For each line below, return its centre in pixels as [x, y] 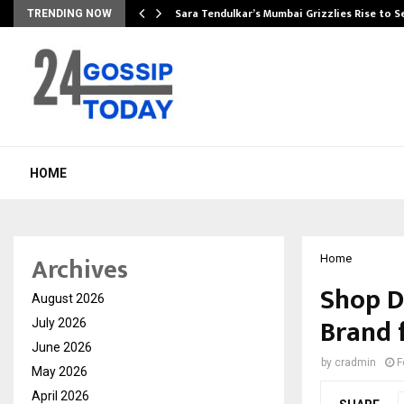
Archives [80, 270]
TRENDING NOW [69, 14]
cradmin [355, 363]
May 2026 [60, 372]
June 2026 [62, 347]
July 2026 [59, 323]
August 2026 [68, 298]
